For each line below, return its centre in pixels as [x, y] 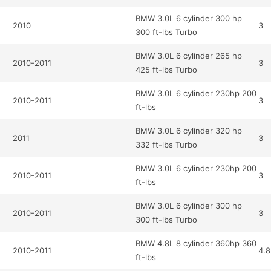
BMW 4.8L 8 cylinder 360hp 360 [196, 243]
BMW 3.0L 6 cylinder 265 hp [189, 56]
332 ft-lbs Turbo [167, 145]
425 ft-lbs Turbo [167, 70]
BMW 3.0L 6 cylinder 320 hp [189, 131]
